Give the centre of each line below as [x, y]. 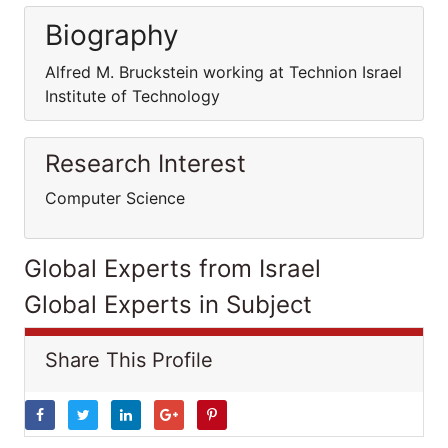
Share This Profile [129, 360]
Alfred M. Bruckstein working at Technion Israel [223, 72]
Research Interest [145, 163]
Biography [112, 35]
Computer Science [115, 198]
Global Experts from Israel [172, 268]
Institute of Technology [132, 96]
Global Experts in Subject [168, 304]
